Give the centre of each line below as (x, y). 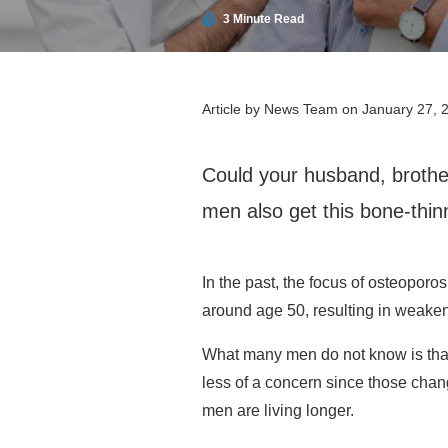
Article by (233, 109)
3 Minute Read (261, 19)
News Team (303, 109)
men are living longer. (278, 410)
